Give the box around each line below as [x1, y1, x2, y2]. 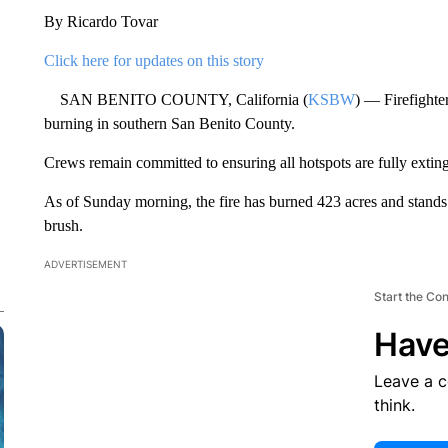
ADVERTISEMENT [43, 258, 127, 270]
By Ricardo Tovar [43, 13, 158, 30]
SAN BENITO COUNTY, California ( [43, 91, 308, 108]
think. [373, 395, 415, 415]
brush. [43, 217, 83, 234]
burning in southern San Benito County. [43, 115, 295, 132]
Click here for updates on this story [43, 52, 264, 69]
